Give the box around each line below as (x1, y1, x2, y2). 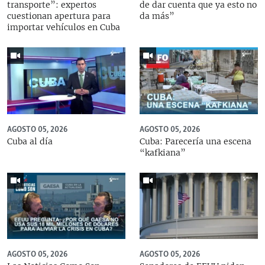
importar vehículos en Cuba (7, 22, 120, 33)
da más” (140, 11, 174, 21)
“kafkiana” (140, 147, 186, 158)
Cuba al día (7, 135, 53, 147)
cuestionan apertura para (7, 11, 111, 21)
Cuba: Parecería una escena (140, 135, 251, 147)
